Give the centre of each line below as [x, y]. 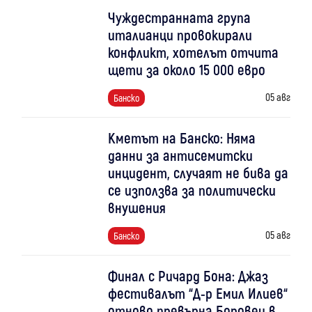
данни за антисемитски [180, 155]
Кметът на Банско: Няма [181, 137]
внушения [136, 207]
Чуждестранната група [179, 17]
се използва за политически [192, 189]
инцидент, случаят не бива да [198, 172]
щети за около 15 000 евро [186, 69]
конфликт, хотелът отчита [193, 52]
